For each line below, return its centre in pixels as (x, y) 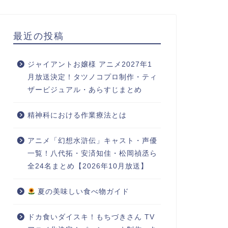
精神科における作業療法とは (77, 115)
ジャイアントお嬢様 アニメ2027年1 (90, 64)
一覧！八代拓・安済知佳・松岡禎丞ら (92, 153)
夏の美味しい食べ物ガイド (82, 192)
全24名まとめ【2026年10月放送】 (88, 166)
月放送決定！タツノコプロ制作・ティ (92, 77)
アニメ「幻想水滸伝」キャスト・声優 (92, 141)
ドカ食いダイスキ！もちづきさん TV (91, 217)
